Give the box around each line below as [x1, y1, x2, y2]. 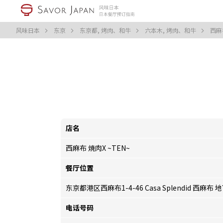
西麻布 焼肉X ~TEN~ [66, 143, 130, 153]
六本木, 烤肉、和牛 [145, 26, 198, 34]
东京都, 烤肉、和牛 [80, 26, 132, 34]
